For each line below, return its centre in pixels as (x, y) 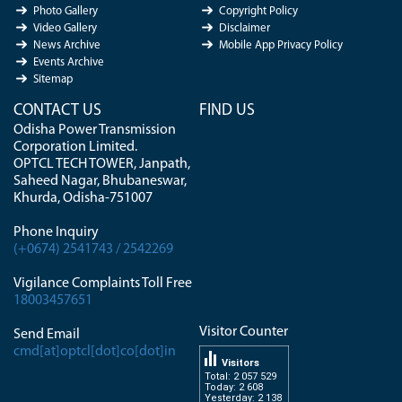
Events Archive (69, 62)
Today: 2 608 (233, 387)
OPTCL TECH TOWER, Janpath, (102, 164)
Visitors (240, 363)
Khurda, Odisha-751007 (83, 198)
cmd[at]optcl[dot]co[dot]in (95, 351)
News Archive (67, 45)
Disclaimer (244, 28)
